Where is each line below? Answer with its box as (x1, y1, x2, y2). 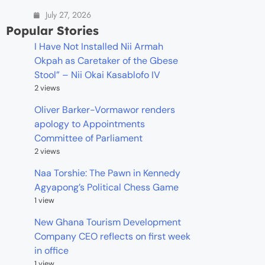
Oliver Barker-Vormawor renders (34, 104, 175, 117)
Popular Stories (6, 23, 99, 38)
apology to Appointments (34, 118, 145, 131)
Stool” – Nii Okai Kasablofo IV (34, 69, 160, 82)
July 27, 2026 (46, 9, 92, 21)
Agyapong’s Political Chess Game (34, 181, 179, 194)
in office (34, 244, 69, 257)
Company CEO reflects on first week (34, 230, 190, 243)
